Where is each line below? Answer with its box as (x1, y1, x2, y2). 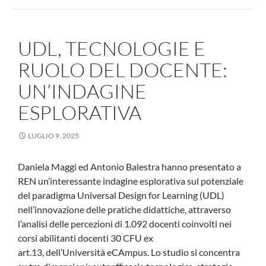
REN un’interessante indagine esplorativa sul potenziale (18, 175, 243, 186)
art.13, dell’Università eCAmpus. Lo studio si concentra (18, 246, 240, 258)
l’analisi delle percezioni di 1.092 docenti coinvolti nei (18, 217, 232, 229)
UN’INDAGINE (18, 78, 147, 103)
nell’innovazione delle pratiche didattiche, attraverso (18, 203, 231, 215)
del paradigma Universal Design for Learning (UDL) (18, 189, 224, 201)
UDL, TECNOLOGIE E (18, 36, 205, 61)
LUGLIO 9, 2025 (28, 131, 79, 140)
